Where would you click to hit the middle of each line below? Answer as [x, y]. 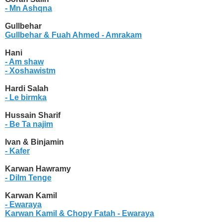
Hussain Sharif [33, 115]
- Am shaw [24, 62]
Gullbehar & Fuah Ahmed [52, 35]
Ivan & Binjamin [34, 142]
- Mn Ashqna [28, 8]
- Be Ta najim [29, 124]
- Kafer [17, 151]
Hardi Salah [27, 89]
